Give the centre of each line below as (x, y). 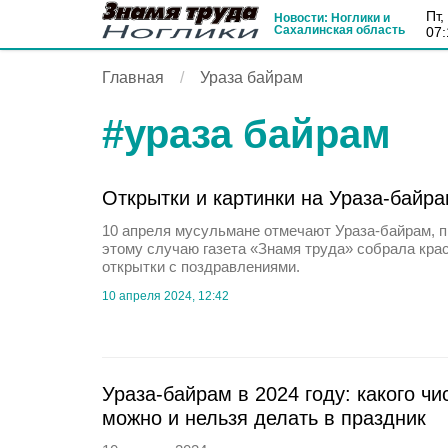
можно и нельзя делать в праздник (264, 418)
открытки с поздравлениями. (201, 266)
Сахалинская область (339, 30)
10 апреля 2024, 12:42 (165, 296)
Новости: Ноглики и (332, 18)
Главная (133, 77)
